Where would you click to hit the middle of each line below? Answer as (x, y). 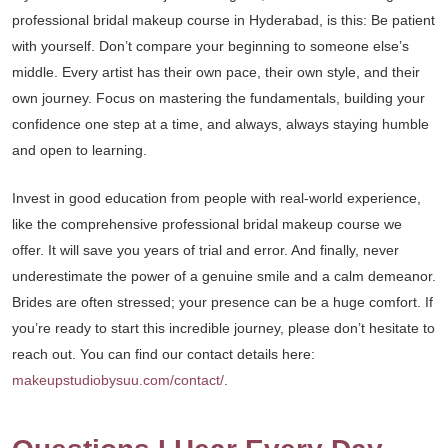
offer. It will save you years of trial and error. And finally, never (205, 250)
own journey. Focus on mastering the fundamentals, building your (218, 98)
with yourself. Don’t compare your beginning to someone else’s (210, 46)
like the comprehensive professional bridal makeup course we (207, 224)
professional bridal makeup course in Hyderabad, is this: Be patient (223, 20)
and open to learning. (79, 150)
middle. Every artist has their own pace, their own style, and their (216, 72)
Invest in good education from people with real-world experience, (216, 198)
